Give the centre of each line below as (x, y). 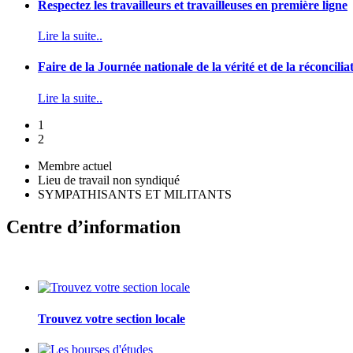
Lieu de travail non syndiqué (109, 180)
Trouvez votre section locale (111, 318)
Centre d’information (93, 227)
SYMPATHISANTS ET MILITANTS (135, 194)
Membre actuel (75, 165)
